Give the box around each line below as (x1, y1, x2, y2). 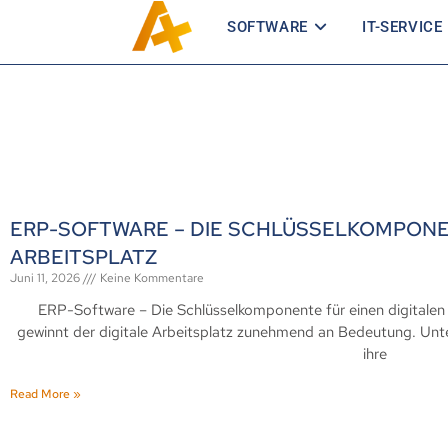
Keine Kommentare (97, 270, 204, 286)
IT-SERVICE (362, 18, 443, 36)
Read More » (10, 386, 81, 402)
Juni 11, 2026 (10, 270, 83, 286)
